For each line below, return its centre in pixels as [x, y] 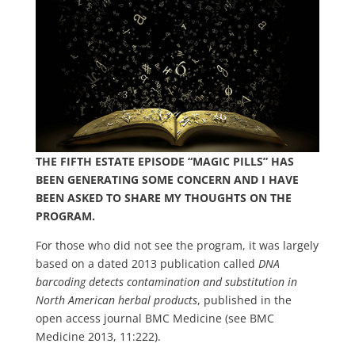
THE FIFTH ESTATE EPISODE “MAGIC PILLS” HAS [164, 161]
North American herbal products [116, 300]
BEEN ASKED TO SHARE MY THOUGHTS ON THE [163, 197]
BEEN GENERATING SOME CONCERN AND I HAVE [167, 179]
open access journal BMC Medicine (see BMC [155, 318]
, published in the [244, 300]
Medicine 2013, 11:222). [98, 336]
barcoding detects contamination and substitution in [166, 281]
